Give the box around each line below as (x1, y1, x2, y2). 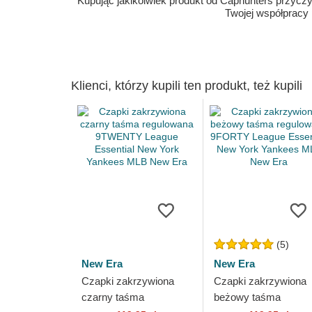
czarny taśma (81, 291, 144, 303)
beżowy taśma (213, 291, 281, 303)
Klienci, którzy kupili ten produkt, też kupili (71, 79, 302, 93)
